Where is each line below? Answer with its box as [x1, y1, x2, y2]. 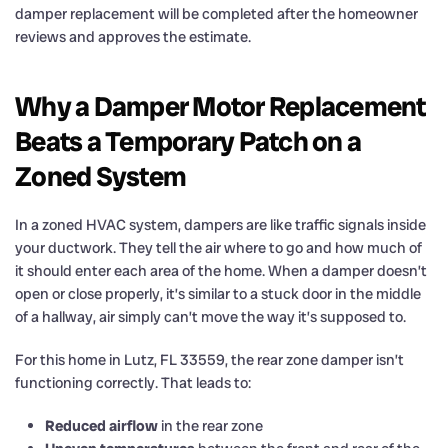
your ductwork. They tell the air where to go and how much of [15, 237, 422, 258]
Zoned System [15, 158, 186, 194]
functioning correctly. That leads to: [15, 372, 251, 393]
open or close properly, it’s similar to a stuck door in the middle [15, 283, 421, 304]
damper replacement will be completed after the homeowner [15, 3, 418, 24]
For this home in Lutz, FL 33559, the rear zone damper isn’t [15, 349, 404, 370]
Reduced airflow [45, 415, 158, 436]
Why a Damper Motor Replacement [15, 88, 426, 124]
